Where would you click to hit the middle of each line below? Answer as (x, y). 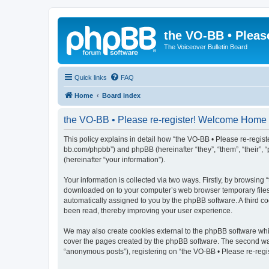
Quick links (91, 77)
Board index (121, 95)
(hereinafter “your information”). (114, 159)
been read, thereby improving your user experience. (148, 210)
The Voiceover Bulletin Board (206, 47)
